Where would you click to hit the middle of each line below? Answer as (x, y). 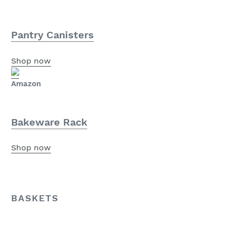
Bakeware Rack (49, 122)
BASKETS (35, 198)
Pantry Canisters (52, 35)
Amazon (26, 83)
